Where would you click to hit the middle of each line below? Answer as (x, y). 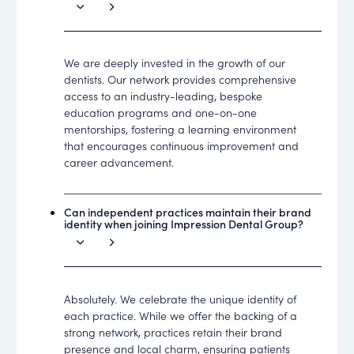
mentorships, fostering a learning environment (181, 129)
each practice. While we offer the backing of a (181, 315)
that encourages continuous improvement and (182, 145)
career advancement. (119, 162)
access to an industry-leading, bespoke (164, 96)
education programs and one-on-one (161, 112)
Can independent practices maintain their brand (188, 212)
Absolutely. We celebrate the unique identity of (181, 298)
